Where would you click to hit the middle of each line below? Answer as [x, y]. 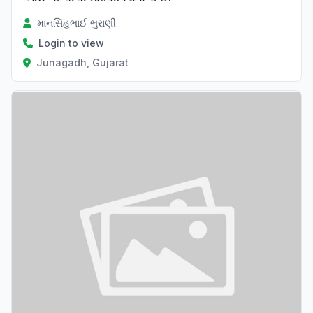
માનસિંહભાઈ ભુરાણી [77, 23]
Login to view [71, 43]
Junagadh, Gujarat [82, 63]
